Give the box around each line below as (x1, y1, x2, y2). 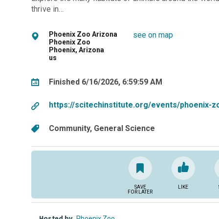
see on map (133, 30, 173, 40)
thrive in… (31, 4, 64, 14)
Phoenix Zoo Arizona (49, 30, 117, 39)
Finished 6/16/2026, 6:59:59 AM (49, 77, 162, 87)
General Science (94, 123, 155, 133)
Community (49, 123, 90, 133)
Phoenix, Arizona (49, 46, 104, 54)
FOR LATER (128, 189, 153, 195)
